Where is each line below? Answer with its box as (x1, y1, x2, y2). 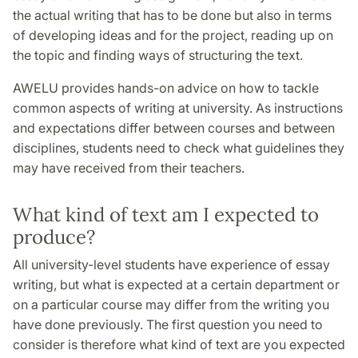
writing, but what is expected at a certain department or (13, 276, 340, 293)
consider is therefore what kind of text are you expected (13, 336, 345, 353)
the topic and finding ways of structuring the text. (13, 47, 306, 64)
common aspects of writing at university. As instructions (13, 100, 343, 117)
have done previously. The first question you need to (13, 316, 323, 333)
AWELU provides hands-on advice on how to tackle (13, 80, 319, 97)
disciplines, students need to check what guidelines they (13, 140, 344, 157)
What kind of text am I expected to (13, 202, 319, 228)
